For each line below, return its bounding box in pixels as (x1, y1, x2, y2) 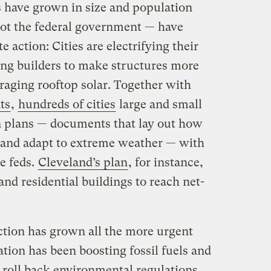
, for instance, (128, 155, 203, 169)
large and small (116, 97, 202, 111)
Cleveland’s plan (38, 155, 128, 169)
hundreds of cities (18, 97, 116, 111)
